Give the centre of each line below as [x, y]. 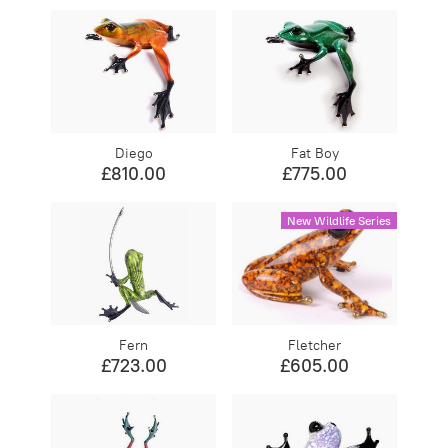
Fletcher [315, 345]
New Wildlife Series [338, 221]
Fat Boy [314, 153]
